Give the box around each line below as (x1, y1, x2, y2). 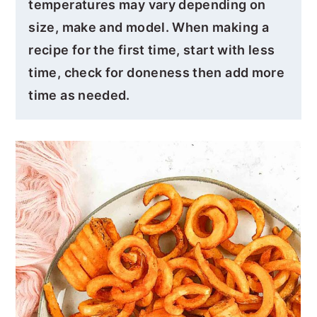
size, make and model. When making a (28, 19, 269, 35)
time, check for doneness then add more (28, 64, 285, 80)
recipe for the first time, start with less (28, 42, 275, 57)
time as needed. (28, 87, 130, 103)
